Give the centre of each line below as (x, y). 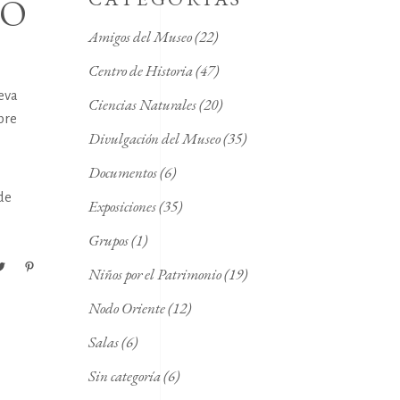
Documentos (122, 172)
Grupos (108, 240)
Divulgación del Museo (154, 138)
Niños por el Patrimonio (154, 274)
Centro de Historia (140, 70)
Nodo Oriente (126, 308)
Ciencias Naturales (142, 104)
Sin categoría (124, 375)
